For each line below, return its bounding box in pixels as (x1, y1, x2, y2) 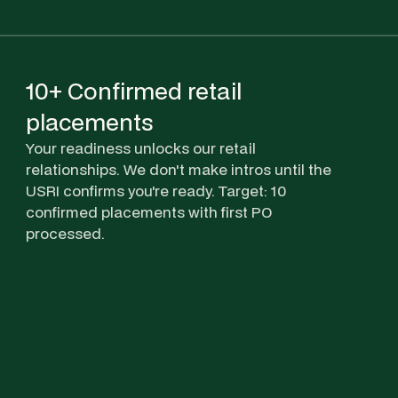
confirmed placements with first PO (26, 201, 272, 222)
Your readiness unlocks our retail (26, 137, 256, 158)
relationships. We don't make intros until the (26, 158, 331, 179)
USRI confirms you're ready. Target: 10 (26, 179, 286, 201)
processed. (26, 222, 105, 243)
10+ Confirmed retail (26, 74, 242, 107)
